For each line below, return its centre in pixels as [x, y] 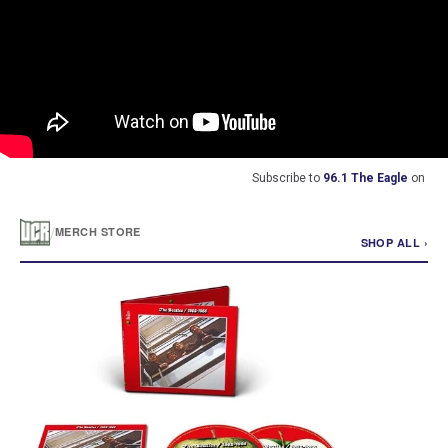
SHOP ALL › [394, 242]
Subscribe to [287, 177]
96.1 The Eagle [365, 177]
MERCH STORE [98, 231]
